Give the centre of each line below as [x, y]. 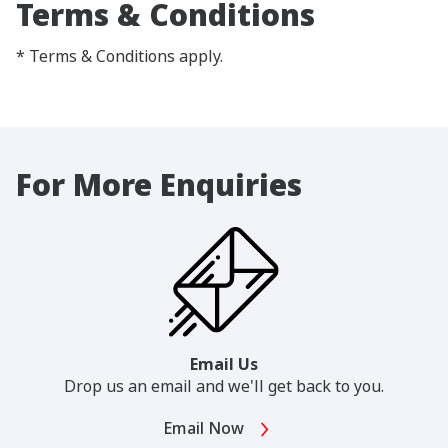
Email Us [224, 363]
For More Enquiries [159, 185]
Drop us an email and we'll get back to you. [224, 385]
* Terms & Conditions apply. [119, 56]
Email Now [205, 427]
